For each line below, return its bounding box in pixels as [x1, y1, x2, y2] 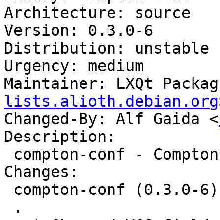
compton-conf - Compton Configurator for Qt [4, 145, 13, 164]
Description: [4, 128, 116, 146]
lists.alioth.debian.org [4, 92, 219, 110]
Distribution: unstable [4, 39, 209, 57]
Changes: [4, 163, 79, 181]
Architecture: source [4, 4, 191, 22]
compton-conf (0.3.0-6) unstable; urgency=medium [4, 181, 13, 199]
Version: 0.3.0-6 [4, 22, 153, 40]
